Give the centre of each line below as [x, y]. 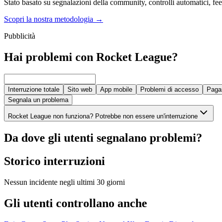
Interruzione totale [34, 90]
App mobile [116, 90]
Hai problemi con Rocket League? [91, 57]
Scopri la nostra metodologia [49, 19]
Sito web [80, 90]
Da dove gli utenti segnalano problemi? [103, 138]
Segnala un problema [38, 100]
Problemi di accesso [169, 90]
